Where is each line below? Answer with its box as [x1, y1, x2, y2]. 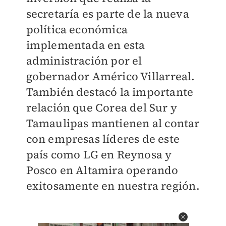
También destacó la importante [26, 84, 194, 100]
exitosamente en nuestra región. [26, 178, 200, 194]
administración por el [26, 53, 142, 69]
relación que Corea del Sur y [26, 100, 178, 116]
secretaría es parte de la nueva [26, 6, 189, 22]
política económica [26, 22, 128, 37]
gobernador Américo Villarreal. [26, 69, 195, 84]
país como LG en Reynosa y [26, 147, 172, 162]
